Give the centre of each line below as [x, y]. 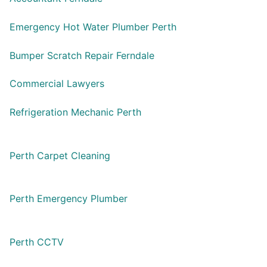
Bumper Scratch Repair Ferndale [82, 55]
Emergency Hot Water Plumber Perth [93, 27]
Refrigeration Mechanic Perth [75, 112]
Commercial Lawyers [57, 84]
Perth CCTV [37, 242]
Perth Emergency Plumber [69, 199]
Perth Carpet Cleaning [60, 155]
